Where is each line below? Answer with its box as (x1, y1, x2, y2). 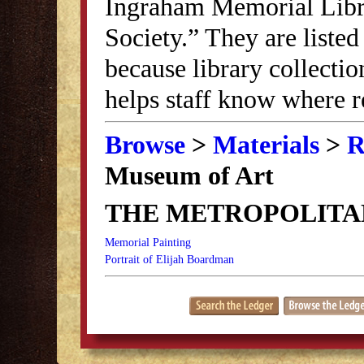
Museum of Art (105, 160, 274, 190)
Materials (213, 129, 319, 159)
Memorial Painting (105, 236, 191, 249)
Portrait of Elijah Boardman (105, 253, 234, 266)
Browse (105, 129, 185, 159)
